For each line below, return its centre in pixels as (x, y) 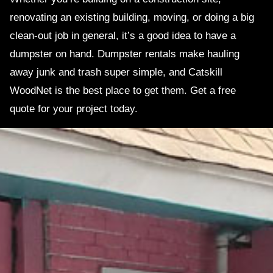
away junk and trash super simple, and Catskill (116, 73)
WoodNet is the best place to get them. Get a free (123, 91)
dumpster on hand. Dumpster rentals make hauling (125, 54)
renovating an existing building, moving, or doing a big (132, 18)
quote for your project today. (74, 109)
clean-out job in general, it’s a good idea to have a (123, 36)
